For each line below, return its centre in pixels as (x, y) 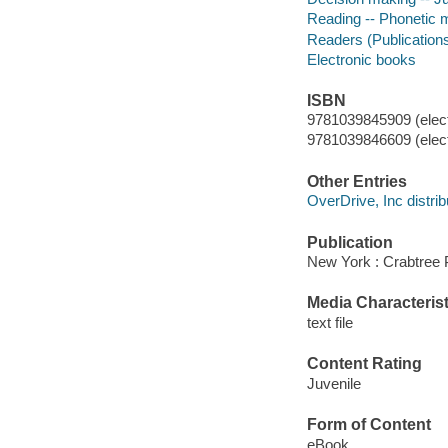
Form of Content (368, 425)
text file (329, 322)
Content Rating (364, 364)
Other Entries (356, 181)
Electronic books (361, 59)
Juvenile (333, 383)
